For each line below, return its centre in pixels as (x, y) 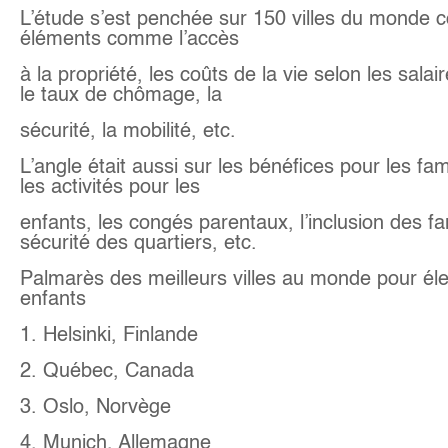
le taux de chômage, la (120, 95)
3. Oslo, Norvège (95, 407)
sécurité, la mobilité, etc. (130, 131)
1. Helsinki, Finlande (108, 335)
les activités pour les (109, 187)
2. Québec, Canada (106, 371)
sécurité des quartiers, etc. (138, 243)
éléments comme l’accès (129, 39)
